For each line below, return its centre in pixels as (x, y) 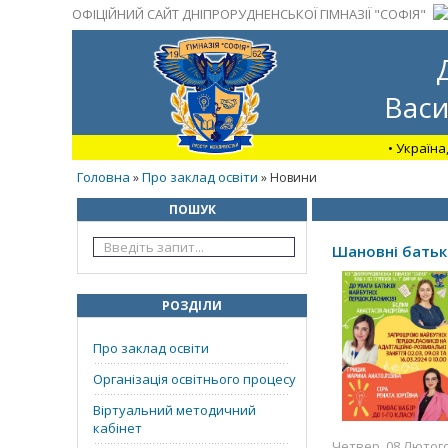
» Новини (287, 177)
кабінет (117, 428)
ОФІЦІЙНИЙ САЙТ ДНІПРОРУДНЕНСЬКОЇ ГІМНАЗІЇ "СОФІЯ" (249, 14)
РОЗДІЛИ (192, 305)
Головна (103, 177)
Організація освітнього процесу (194, 379)
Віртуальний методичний (174, 410)
